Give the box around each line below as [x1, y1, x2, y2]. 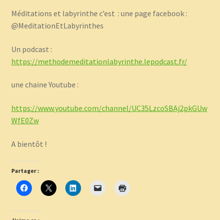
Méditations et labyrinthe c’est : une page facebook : [11, 8, 187, 19]
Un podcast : [11, 44, 52, 54]
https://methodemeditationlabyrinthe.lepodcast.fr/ [11, 56, 187, 66]
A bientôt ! [11, 138, 48, 149]
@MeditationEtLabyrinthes [11, 21, 104, 31]
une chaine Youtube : [11, 80, 80, 90]
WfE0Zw [11, 115, 39, 126]
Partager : [11, 167, 39, 175]
